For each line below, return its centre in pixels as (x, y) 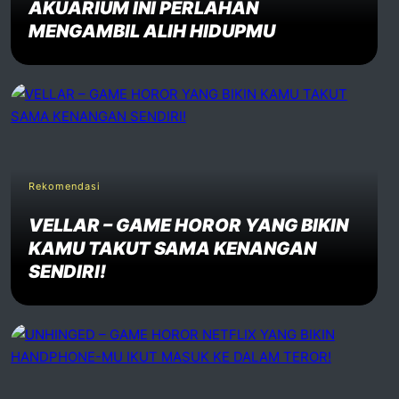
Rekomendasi (64, 186)
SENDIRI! (67, 272)
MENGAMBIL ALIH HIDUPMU (151, 31)
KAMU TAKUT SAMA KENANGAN (172, 248)
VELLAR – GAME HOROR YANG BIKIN (188, 225)
